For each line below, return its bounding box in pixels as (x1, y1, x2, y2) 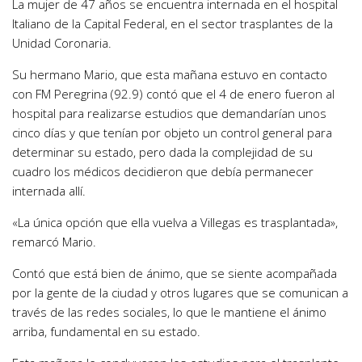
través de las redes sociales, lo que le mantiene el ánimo (12, 304, 326, 321)
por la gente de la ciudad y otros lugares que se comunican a (12, 284, 348, 301)
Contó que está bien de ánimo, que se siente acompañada (12, 265, 337, 282)
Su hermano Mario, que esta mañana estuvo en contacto (12, 66, 327, 83)
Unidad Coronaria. (12, 35, 112, 52)
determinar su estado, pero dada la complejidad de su (12, 144, 313, 161)
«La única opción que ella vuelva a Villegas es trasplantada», (12, 214, 338, 231)
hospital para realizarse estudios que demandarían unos (12, 105, 326, 122)
